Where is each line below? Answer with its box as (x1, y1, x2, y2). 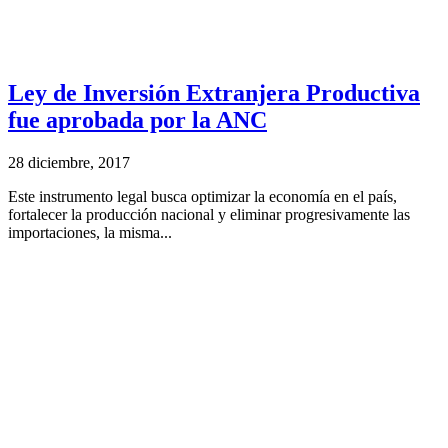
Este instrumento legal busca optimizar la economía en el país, (8, 188, 397, 206)
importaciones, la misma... (8, 224, 172, 242)
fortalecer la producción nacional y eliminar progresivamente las (8, 206, 410, 224)
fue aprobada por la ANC (8, 107, 267, 134)
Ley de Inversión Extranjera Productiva (8, 80, 420, 107)
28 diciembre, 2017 (8, 154, 130, 172)
